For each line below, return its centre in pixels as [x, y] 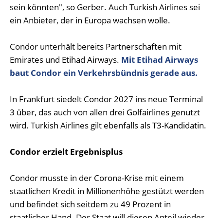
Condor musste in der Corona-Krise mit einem [97, 178]
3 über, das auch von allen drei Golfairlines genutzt [105, 112]
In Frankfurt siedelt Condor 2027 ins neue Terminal [106, 99]
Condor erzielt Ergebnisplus [66, 152]
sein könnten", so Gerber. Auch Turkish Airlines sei [105, 7]
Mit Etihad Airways [160, 60]
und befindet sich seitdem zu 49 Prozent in [90, 204]
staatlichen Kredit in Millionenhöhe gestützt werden [107, 191]
